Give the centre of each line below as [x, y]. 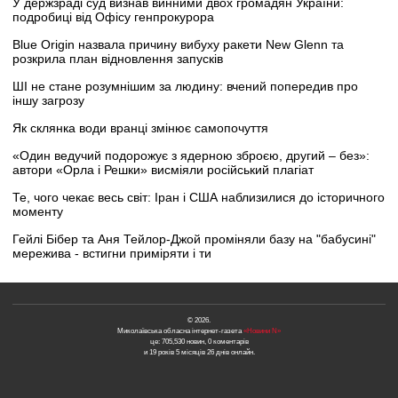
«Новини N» [262, 330]
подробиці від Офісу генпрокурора [113, 16]
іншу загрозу [48, 100]
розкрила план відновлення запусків [118, 58]
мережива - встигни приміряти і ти [112, 253]
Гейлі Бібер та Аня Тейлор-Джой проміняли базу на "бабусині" [194, 239]
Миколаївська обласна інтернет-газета [180, 330]
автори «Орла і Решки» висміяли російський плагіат [163, 169]
